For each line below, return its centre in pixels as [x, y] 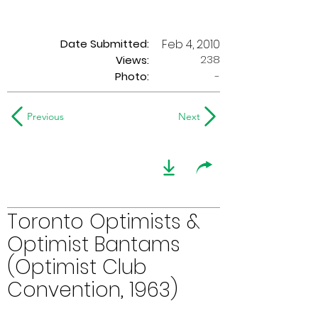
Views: [132, 60]
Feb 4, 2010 [191, 44]
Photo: [132, 76]
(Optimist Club [77, 267]
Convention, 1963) [93, 290]
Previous [45, 116]
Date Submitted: [105, 44]
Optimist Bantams [94, 245]
